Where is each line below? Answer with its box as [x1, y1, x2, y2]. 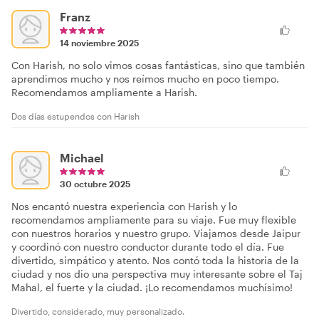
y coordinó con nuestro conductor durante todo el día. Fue [11, 240, 284, 253]
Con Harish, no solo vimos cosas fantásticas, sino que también [11, 58, 305, 71]
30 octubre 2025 [60, 178, 130, 189]
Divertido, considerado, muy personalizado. [11, 305, 184, 316]
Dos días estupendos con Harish [11, 110, 140, 121]
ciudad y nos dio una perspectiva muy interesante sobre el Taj [11, 267, 303, 280]
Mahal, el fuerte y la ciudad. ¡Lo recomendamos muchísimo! [11, 281, 293, 293]
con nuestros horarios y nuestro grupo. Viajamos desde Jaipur [11, 226, 300, 239]
